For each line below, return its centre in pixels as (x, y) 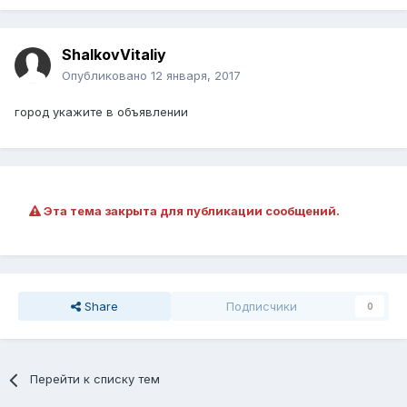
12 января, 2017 (196, 76)
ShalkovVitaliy (114, 55)
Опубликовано (106, 76)
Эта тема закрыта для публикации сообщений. (190, 211)
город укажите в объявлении (101, 112)
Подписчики (262, 307)
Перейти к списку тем (95, 379)
